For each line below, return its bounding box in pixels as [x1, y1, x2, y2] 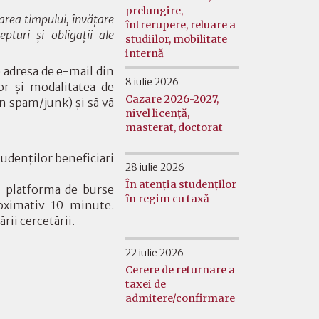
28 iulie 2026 [125, 160, 184, 174]
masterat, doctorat [125, 120, 223, 134]
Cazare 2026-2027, [125, 92, 219, 105]
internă [125, 46, 164, 60]
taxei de [125, 277, 166, 291]
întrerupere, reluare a [125, 18, 236, 31]
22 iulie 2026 [125, 246, 184, 259]
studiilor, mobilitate [125, 32, 227, 46]
